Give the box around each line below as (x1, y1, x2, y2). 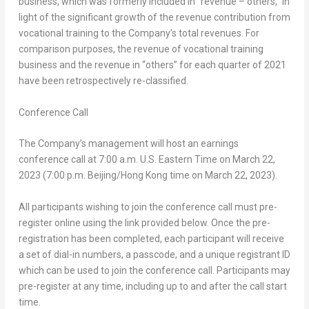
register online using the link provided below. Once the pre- (18, 217, 270, 228)
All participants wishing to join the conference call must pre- (18, 201, 277, 212)
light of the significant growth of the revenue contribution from (18, 12, 290, 23)
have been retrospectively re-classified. (18, 75, 188, 87)
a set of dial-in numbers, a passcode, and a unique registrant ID (18, 248, 290, 260)
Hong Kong (120, 170, 168, 181)
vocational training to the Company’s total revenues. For (18, 28, 259, 39)
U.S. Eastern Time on (137, 154, 232, 166)
